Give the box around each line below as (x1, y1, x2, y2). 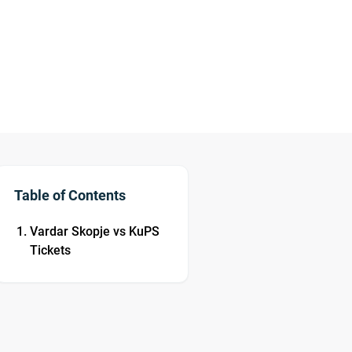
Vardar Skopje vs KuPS (30, 224, 160, 240)
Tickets (30, 243, 71, 258)
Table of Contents (14, 187, 126, 204)
